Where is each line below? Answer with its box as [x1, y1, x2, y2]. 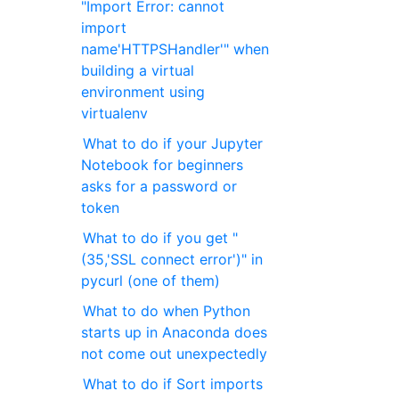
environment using [81, 83, 206, 102]
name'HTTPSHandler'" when [81, 40, 270, 59]
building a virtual [81, 61, 195, 80]
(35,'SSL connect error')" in [81, 250, 264, 269]
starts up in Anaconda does [81, 323, 268, 342]
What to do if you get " [83, 229, 239, 248]
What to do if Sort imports [83, 375, 264, 394]
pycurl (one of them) [81, 272, 221, 290]
